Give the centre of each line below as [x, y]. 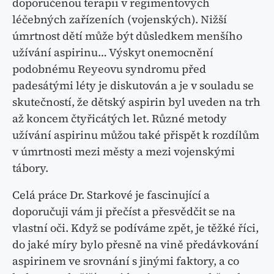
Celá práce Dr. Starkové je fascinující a [111, 195]
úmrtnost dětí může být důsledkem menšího [127, 36]
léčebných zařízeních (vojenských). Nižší [120, 20]
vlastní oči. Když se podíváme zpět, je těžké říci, [135, 228]
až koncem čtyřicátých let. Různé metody [120, 119]
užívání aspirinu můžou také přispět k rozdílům [136, 135]
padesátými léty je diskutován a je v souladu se [133, 86]
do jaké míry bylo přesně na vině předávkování [135, 245]
